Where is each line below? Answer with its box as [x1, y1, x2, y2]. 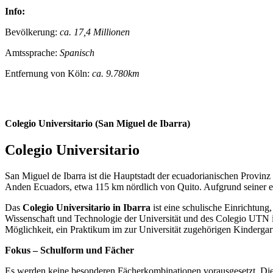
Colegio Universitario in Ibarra [23, 202, 151, 213]
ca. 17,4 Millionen [60, 26, 130, 37]
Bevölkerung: [5, 26, 60, 37]
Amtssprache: [5, 47, 60, 58]
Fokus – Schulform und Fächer [5, 244, 134, 255]
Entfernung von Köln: [5, 68, 92, 79]
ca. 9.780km [92, 68, 140, 79]
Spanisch [60, 47, 94, 58]
